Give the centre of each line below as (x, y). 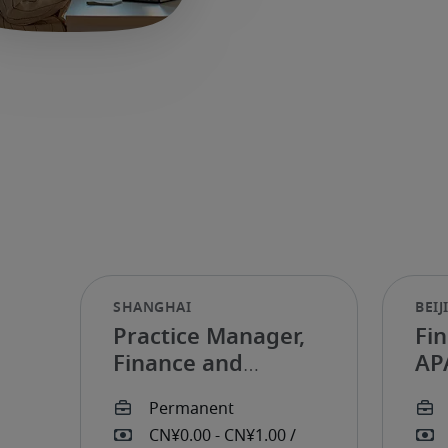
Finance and (178, 364)
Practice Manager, (209, 337)
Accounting (174, 391)
